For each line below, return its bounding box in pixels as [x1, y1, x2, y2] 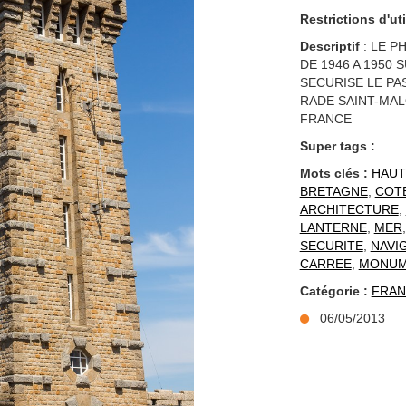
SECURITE [299, 238, 363, 253]
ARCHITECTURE [299, 202, 399, 217]
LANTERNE [299, 220, 367, 235]
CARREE [299, 256, 352, 271]
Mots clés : [299, 166, 368, 180]
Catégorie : [299, 284, 372, 298]
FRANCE [299, 111, 352, 126]
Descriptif [299, 39, 360, 53]
